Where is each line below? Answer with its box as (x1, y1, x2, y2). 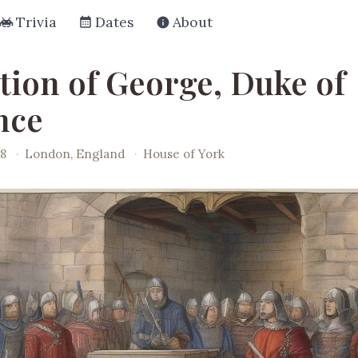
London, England (25, 145, 129, 161)
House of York (143, 145, 225, 161)
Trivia (16, 13, 57, 31)
